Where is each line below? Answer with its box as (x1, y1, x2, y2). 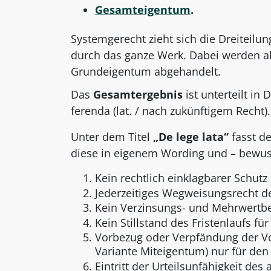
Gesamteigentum (95, 2, 191, 18)
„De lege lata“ (153, 129, 229, 144)
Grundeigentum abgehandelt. (71, 64, 221, 79)
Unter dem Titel (71, 129, 153, 144)
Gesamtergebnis (93, 87, 183, 102)
